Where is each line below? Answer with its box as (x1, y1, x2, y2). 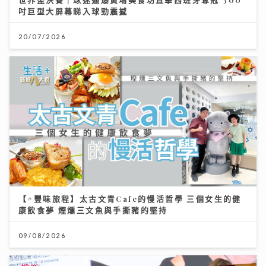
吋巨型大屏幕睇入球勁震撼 (18, 6, 128, 17)
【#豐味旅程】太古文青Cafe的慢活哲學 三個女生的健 (18, 193, 242, 204)
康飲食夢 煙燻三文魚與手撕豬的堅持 (18, 204, 168, 215)
